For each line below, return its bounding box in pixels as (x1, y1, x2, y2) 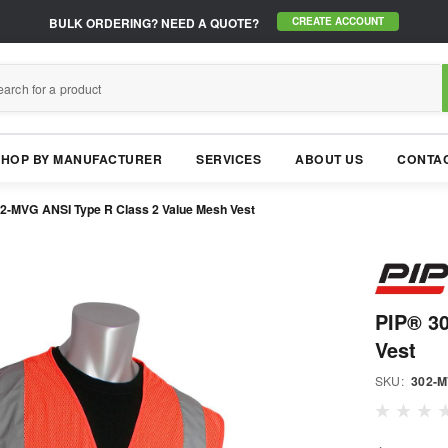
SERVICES (196, 150, 262, 169)
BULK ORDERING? (49, 13, 158, 32)
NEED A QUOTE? (158, 13, 259, 32)
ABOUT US (295, 150, 364, 169)
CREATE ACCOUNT (292, 14, 384, 29)
